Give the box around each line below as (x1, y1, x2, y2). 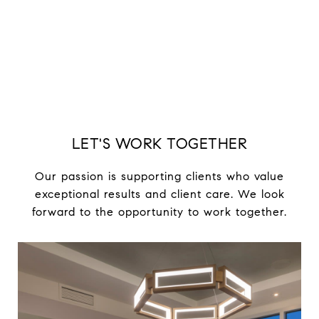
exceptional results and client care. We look (34, 187, 285, 202)
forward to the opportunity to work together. (32, 205, 287, 219)
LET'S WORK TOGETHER (71, 135, 248, 154)
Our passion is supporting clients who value (35, 169, 284, 184)
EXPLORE (133, 6, 186, 19)
